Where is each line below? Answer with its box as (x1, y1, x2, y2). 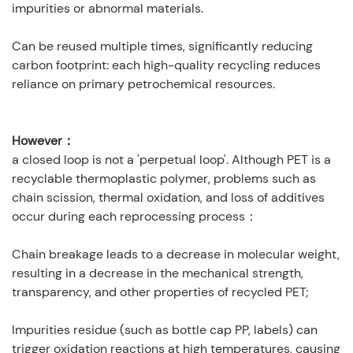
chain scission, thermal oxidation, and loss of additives (12, 189, 325, 206)
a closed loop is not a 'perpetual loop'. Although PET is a (12, 151, 331, 169)
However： (12, 132, 75, 150)
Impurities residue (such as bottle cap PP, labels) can (12, 321, 318, 339)
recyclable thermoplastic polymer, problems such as (12, 170, 316, 188)
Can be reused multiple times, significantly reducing (12, 38, 313, 55)
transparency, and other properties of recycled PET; (12, 284, 309, 301)
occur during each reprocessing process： (12, 208, 258, 225)
